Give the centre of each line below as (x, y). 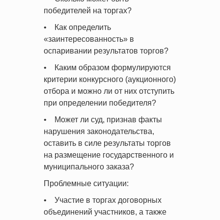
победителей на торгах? (88, 11)
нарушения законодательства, (99, 131)
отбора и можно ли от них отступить (109, 91)
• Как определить (77, 27)
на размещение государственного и (109, 155)
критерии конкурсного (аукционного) (110, 79)
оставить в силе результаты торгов (107, 143)
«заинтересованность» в (89, 39)
